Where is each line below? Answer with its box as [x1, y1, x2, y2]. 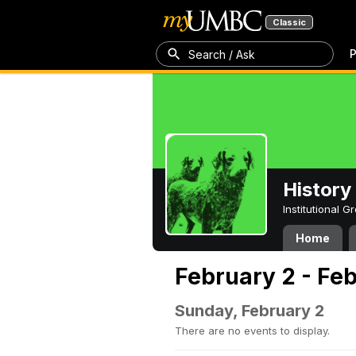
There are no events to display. [175, 324, 330, 337]
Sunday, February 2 [175, 301, 324, 320]
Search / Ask [188, 47, 255, 61]
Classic [273, 17, 306, 28]
